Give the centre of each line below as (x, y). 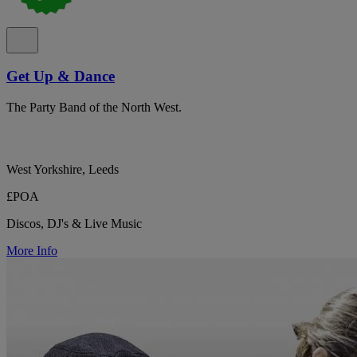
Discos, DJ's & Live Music (74, 224)
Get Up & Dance (61, 76)
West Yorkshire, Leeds (63, 170)
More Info (32, 251)
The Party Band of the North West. (94, 108)
